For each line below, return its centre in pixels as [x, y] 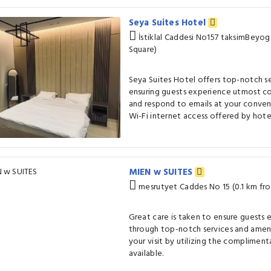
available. [146, 254]
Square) [143, 50]
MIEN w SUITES [162, 172]
